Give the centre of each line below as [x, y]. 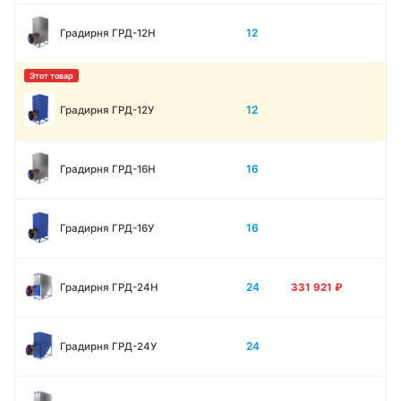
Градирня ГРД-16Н [108, 169]
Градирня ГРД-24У [108, 346]
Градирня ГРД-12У [107, 110]
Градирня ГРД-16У [107, 228]
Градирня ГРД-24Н [109, 287]
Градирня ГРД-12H [108, 33]
